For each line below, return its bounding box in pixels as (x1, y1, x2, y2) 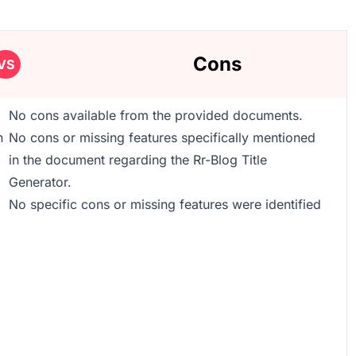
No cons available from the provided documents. (8, 107, 303, 123)
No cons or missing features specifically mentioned (8, 130, 315, 145)
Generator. (8, 174, 72, 190)
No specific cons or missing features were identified (8, 196, 321, 212)
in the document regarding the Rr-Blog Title (8, 152, 267, 168)
